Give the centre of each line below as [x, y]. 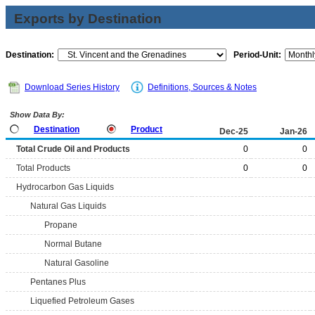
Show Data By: [36, 115]
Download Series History [72, 87]
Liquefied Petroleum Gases [82, 301]
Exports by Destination [88, 19]
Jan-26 [294, 131]
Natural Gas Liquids [68, 206]
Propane [61, 225]
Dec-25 [234, 131]
